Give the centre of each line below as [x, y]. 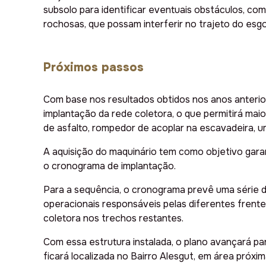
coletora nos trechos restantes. [113, 218]
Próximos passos [94, 68]
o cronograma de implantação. [110, 166]
